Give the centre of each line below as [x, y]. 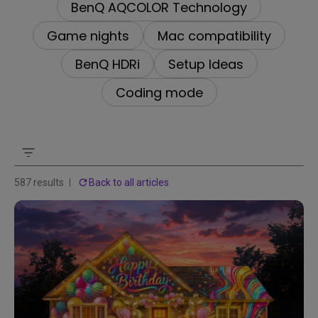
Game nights [88, 35]
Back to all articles [129, 182]
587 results [39, 182]
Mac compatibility [214, 35]
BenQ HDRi [107, 64]
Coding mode [159, 92]
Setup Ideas [205, 64]
